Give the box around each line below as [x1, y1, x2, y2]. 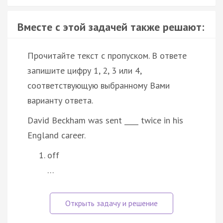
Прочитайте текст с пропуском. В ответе [27, 49, 187, 61]
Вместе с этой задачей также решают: [17, 19, 204, 34]
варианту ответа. [27, 94, 93, 106]
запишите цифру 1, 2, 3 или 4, [27, 64, 141, 76]
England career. [27, 129, 86, 141]
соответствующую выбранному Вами [27, 79, 170, 91]
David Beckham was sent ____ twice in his [27, 114, 183, 126]
